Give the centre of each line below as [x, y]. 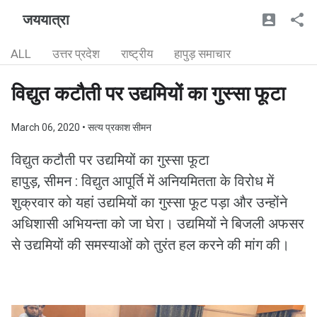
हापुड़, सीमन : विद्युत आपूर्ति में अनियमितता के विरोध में [143, 181]
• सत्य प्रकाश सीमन [117, 127]
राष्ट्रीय [137, 54]
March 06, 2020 [47, 127]
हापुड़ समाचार [202, 54]
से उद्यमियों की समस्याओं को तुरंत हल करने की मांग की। [150, 245]
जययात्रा [46, 20]
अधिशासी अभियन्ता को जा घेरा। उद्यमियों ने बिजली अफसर [158, 224]
